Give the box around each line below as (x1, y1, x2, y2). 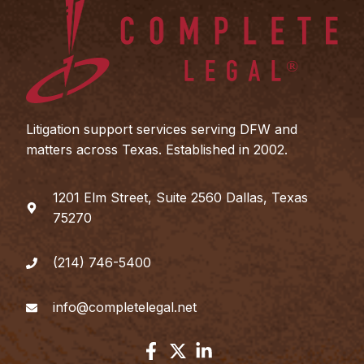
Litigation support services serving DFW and (26, 120, 298, 137)
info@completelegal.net (52, 299, 197, 316)
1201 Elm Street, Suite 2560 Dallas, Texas (52, 189, 308, 206)
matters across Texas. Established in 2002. (26, 141, 288, 158)
